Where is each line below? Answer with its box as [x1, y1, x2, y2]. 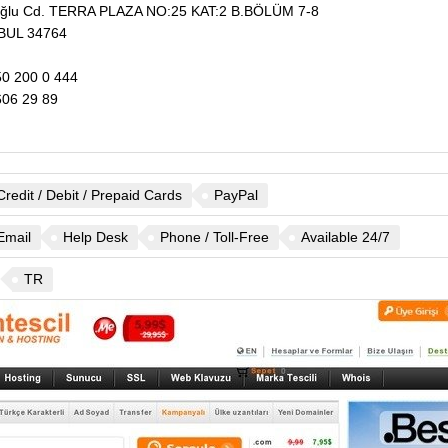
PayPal [213, 187, 258, 203]
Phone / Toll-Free [159, 229, 269, 245]
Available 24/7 [300, 229, 390, 245]
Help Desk [62, 229, 128, 245]
